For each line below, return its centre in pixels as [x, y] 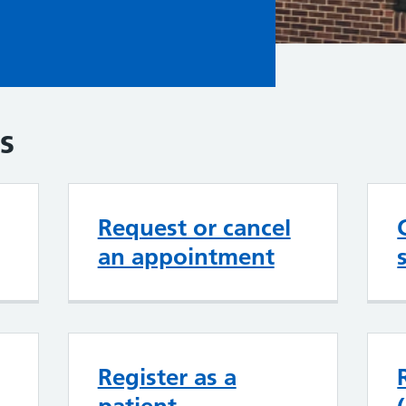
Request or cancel [194, 227]
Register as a [167, 377]
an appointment [186, 256]
